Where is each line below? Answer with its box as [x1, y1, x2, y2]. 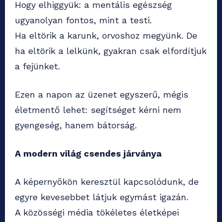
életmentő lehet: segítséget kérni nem [15, 105, 181, 115]
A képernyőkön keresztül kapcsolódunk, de [15, 176, 199, 187]
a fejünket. [15, 61, 60, 72]
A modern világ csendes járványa [15, 148, 162, 159]
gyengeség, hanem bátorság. [15, 120, 137, 131]
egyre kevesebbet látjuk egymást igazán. [15, 192, 188, 203]
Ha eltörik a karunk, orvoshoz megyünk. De [15, 30, 197, 41]
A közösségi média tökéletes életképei [15, 207, 179, 218]
